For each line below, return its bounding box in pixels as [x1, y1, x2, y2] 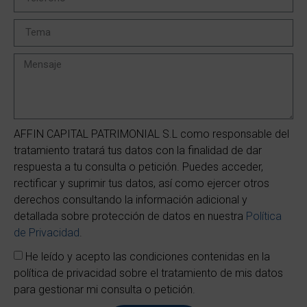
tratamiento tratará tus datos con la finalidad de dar [14, 143, 262, 157]
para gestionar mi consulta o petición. [14, 282, 195, 296]
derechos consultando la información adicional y [14, 193, 247, 206]
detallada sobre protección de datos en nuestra [14, 209, 246, 223]
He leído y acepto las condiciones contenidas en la [25, 249, 270, 263]
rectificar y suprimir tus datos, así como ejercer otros [14, 176, 269, 190]
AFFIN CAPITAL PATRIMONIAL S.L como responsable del [14, 127, 289, 140]
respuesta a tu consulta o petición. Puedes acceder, [14, 160, 263, 173]
